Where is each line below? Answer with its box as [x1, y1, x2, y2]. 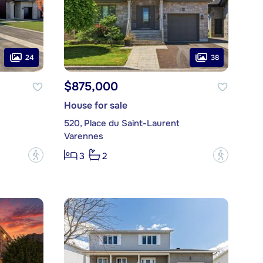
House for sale [63, 99, 127, 112]
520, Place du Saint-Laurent [63, 117, 180, 130]
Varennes [63, 130, 103, 143]
